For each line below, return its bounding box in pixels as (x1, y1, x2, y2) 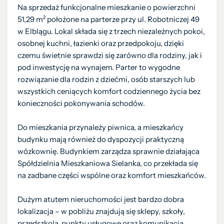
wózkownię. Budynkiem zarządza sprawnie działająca (17, 146, 199, 156)
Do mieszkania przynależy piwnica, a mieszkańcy (17, 122, 183, 132)
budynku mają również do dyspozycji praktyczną (17, 134, 184, 144)
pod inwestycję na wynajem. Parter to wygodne (17, 62, 180, 72)
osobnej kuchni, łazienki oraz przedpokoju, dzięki (17, 38, 184, 48)
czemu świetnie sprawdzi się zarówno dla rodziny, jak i (17, 50, 202, 60)
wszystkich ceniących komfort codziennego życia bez (17, 86, 200, 96)
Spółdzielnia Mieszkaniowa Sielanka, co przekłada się (17, 158, 198, 168)
